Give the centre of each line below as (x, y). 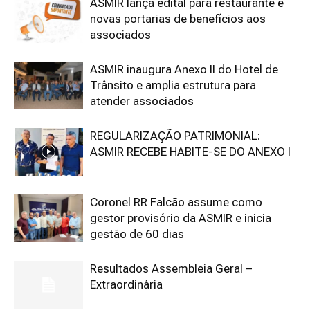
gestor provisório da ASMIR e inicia (181, 218)
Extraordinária (126, 284)
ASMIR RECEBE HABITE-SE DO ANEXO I (190, 152)
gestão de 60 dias (137, 234)
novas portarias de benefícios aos (178, 19)
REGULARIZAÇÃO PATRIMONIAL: (175, 136)
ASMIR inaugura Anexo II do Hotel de (184, 69)
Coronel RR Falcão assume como (176, 202)
